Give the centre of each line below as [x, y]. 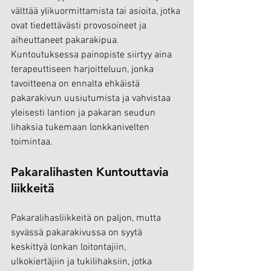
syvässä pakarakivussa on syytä [78, 233]
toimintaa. [32, 142]
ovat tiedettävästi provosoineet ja [80, 26]
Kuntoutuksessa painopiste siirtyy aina [93, 55]
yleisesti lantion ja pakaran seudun [84, 113]
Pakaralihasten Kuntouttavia [92, 172]
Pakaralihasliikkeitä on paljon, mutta [87, 219]
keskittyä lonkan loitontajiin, [70, 248]
